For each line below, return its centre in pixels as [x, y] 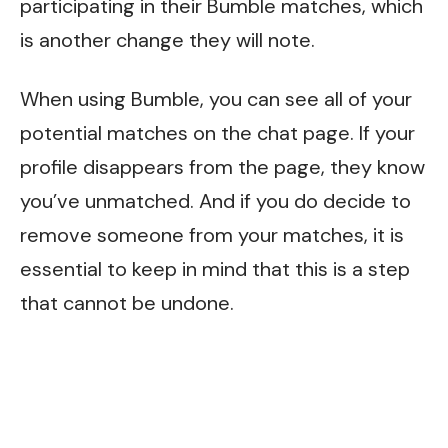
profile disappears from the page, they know [222, 167]
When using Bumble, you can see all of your [216, 99]
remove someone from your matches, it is [212, 235]
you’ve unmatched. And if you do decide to [215, 201]
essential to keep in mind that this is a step [215, 269]
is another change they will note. [167, 39]
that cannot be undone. [127, 303]
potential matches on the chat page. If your [217, 133]
